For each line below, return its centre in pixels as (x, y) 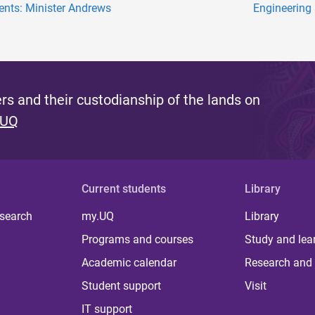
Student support (122, 286)
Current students (124, 189)
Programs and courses (138, 240)
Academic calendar (129, 263)
